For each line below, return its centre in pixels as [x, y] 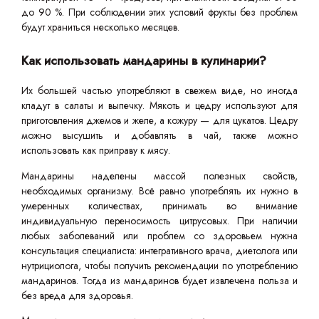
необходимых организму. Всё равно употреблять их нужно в [159, 191]
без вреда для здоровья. [77, 296]
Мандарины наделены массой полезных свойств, [159, 176]
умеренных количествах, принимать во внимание [159, 206]
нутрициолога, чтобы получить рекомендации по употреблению [159, 266]
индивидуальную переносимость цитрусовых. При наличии [159, 221]
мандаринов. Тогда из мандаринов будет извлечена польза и [159, 281]
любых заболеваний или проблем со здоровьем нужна [159, 236]
